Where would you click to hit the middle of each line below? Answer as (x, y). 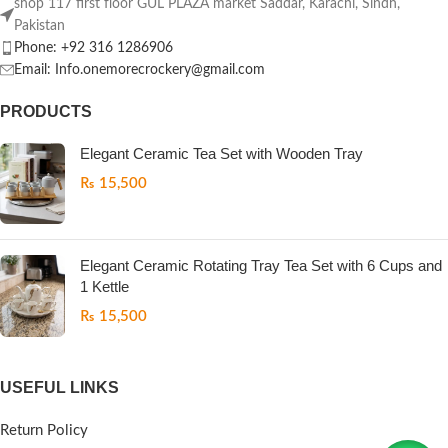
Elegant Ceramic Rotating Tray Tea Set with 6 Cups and (261, 266)
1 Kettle (104, 287)
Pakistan (39, 26)
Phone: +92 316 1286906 (93, 48)
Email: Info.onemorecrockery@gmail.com (139, 70)
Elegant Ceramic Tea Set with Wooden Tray (221, 153)
